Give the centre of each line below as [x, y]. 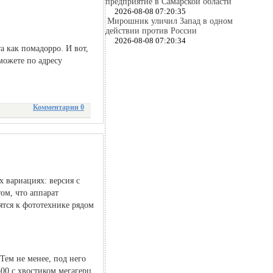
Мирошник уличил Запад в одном [170, 21]
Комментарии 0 [58, 107]
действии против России [151, 31]
